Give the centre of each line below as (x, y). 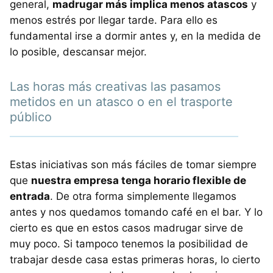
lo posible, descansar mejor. (78, 52)
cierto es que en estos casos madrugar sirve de (126, 228)
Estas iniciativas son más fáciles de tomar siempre (133, 165)
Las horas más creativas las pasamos (115, 87)
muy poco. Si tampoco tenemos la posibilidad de (129, 244)
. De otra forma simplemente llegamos (143, 197)
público (31, 117)
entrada (30, 197)
